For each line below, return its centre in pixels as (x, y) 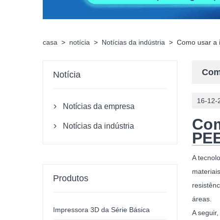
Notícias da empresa (99, 107)
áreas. (203, 199)
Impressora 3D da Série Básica (102, 210)
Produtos (71, 179)
